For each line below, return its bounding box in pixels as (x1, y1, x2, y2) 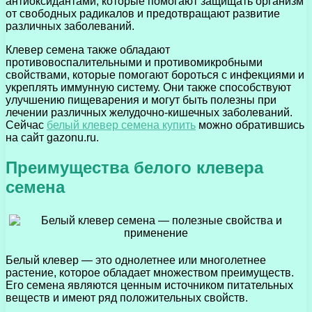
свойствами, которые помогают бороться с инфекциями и (6, 69, 304, 81)
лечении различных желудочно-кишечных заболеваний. (6, 107, 292, 119)
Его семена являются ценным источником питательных (6, 279, 293, 292)
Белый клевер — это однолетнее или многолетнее (6, 254, 266, 267)
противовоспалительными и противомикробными (6, 56, 263, 69)
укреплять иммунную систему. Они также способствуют (6, 81, 291, 94)
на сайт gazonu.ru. (6, 132, 99, 144)
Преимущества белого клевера (6, 158, 263, 178)
